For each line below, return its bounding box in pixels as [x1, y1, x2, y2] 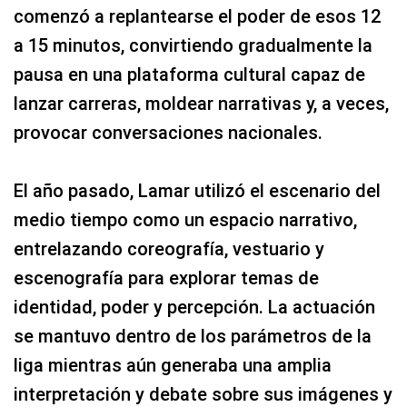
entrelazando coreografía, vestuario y [14, 238, 324, 261]
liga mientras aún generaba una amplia [14, 354, 332, 377]
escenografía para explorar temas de [14, 267, 319, 290]
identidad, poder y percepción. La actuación [14, 296, 375, 319]
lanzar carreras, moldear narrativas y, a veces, [14, 93, 389, 115]
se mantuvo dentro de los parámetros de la [14, 325, 372, 348]
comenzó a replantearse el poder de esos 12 [14, 5, 381, 28]
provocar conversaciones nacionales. [14, 122, 323, 144]
